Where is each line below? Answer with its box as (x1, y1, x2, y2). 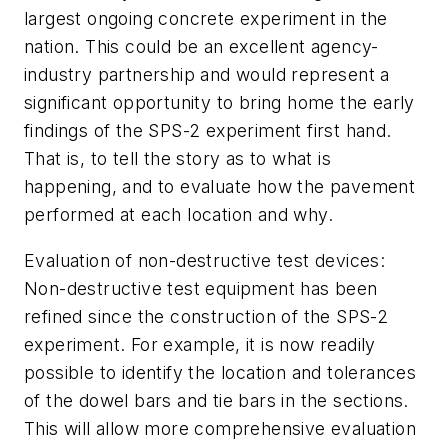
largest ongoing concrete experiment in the (24, 8, 388, 30)
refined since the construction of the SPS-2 (24, 306, 389, 327)
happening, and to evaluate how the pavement (24, 176, 416, 198)
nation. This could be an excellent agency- (24, 36, 379, 58)
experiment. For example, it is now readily (24, 334, 376, 355)
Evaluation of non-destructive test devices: (24, 250, 386, 271)
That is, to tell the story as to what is (24, 148, 331, 170)
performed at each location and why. (24, 204, 333, 226)
